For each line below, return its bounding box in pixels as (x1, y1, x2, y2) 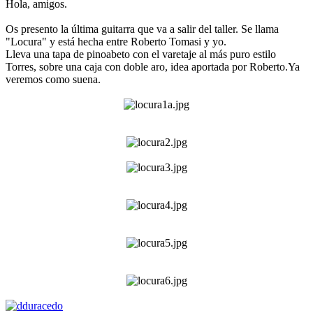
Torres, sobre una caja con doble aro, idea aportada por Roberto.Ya (6, 61, 300, 73)
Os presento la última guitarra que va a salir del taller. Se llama (6, 23, 279, 36)
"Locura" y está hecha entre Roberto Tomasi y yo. (6, 36, 226, 48)
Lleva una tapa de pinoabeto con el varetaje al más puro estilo (6, 48, 276, 61)
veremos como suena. (6, 73, 101, 86)
